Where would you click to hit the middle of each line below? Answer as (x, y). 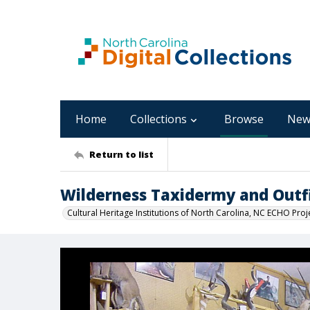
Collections (158, 119)
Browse (244, 119)
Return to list (121, 154)
